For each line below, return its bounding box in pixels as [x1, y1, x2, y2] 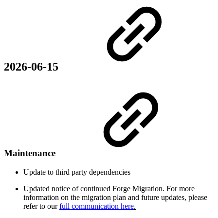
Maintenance [4, 148, 58, 159]
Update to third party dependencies [23, 168, 130, 177]
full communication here [59, 202, 134, 211]
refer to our [23, 202, 59, 211]
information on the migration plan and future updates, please [23, 193, 207, 202]
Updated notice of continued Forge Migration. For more [23, 184, 195, 193]
